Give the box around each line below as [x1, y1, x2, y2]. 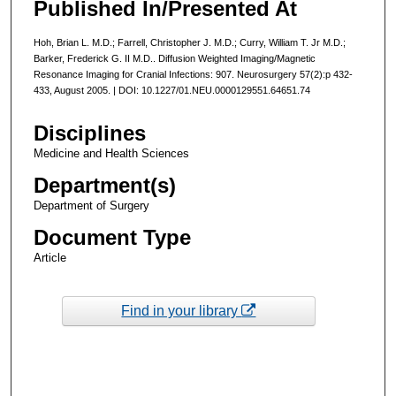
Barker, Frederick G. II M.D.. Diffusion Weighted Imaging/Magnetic [33, 52, 316, 64]
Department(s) [33, 173, 176, 198]
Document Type [33, 225, 191, 250]
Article [33, 251, 66, 265]
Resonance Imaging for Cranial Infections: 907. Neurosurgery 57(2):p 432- [33, 68, 353, 80]
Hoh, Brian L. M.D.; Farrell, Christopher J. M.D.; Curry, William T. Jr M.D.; [33, 36, 346, 48]
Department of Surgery [33, 199, 149, 213]
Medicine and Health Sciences [33, 147, 189, 161]
